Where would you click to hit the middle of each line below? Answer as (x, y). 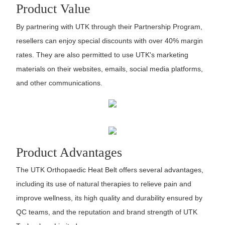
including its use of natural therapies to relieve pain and (103, 184)
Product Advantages (69, 152)
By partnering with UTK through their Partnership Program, (109, 26)
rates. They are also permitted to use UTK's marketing (102, 54)
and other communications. (59, 83)
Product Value (53, 9)
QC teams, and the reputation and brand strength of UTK (106, 212)
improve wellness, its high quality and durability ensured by (109, 198)
